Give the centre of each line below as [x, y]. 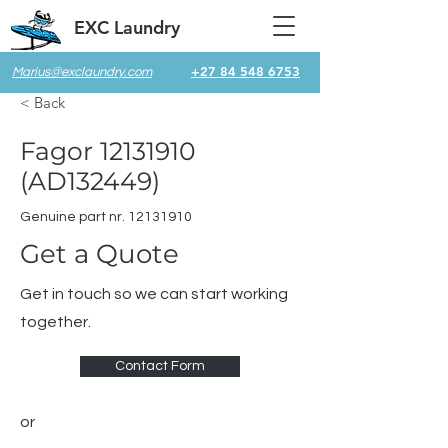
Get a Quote [99, 254]
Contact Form [160, 366]
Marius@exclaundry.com [82, 72]
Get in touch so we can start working [154, 294]
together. [55, 322]
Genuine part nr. [74, 217]
